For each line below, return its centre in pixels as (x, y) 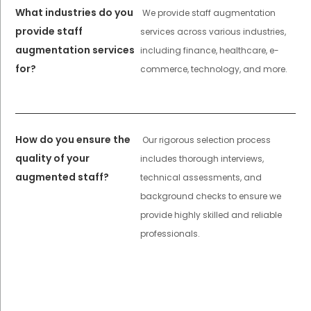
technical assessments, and (201, 177)
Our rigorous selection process (206, 140)
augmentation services (75, 50)
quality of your (53, 158)
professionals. (170, 233)
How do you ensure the (73, 139)
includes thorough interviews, (202, 158)
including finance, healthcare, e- (209, 50)
